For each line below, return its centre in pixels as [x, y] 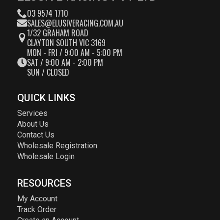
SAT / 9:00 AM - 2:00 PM [65, 62]
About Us [33, 124]
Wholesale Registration [57, 145]
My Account [37, 198]
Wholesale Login [46, 156]
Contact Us [36, 135]
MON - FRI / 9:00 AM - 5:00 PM [75, 52]
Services [32, 113]
